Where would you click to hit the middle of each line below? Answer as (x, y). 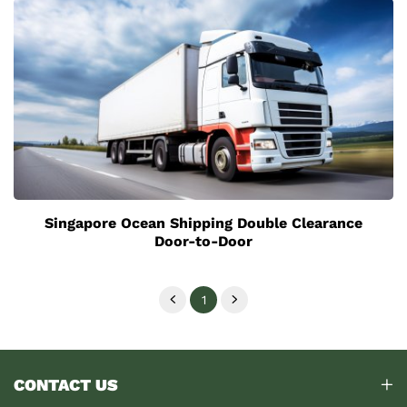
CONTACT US (66, 385)
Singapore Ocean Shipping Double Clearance (203, 223)
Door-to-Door (203, 241)
